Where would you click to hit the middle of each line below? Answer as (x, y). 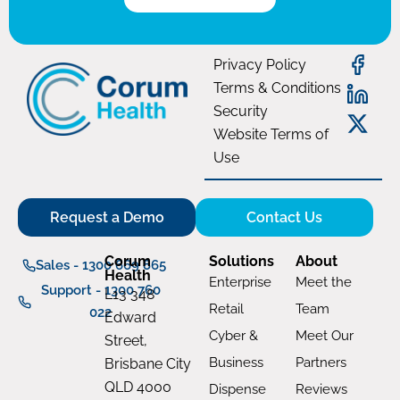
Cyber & (233, 336)
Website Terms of (271, 135)
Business (236, 363)
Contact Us (284, 218)
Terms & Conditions (278, 88)
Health (128, 276)
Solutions (242, 262)
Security (241, 112)
